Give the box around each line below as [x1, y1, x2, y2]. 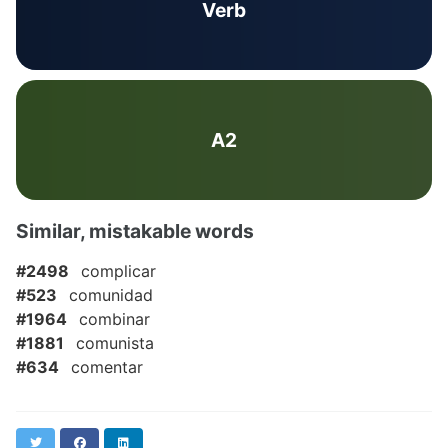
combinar [79, 309, 150, 329]
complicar [81, 261, 156, 281]
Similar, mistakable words [16, 219, 254, 243]
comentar [71, 357, 143, 377]
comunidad [69, 285, 153, 305]
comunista [76, 333, 154, 353]
